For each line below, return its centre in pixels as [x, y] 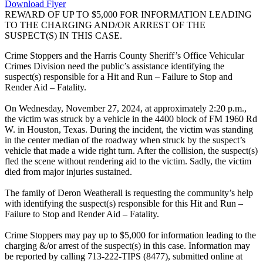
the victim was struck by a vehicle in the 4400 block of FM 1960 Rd [131, 119]
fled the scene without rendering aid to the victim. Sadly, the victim [128, 161]
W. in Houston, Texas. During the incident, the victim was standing [129, 130]
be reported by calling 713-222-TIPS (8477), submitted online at [124, 257]
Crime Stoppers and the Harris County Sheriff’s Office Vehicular [124, 56]
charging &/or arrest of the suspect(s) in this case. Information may [127, 246]
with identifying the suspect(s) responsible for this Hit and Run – [124, 204]
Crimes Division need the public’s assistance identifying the [114, 66]
